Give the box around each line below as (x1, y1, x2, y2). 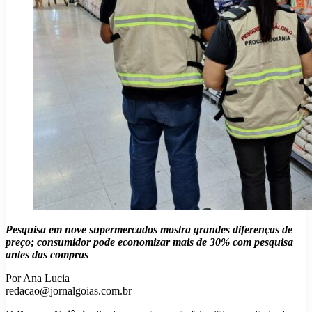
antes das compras (6, 249, 88, 261)
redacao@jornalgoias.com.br (6, 285, 132, 297)
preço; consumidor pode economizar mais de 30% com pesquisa (6, 236, 293, 249)
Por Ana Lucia (6, 272, 70, 285)
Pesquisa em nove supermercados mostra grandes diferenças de (6, 224, 292, 236)
